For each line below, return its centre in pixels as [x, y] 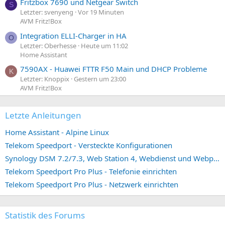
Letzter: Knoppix [45, 79]
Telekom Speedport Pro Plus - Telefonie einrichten [91, 172]
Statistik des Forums [45, 215]
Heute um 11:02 [104, 45]
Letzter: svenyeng [47, 12]
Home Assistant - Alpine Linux [57, 132]
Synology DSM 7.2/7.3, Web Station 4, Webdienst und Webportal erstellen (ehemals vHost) [216, 158]
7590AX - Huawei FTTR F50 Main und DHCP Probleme [114, 69]
